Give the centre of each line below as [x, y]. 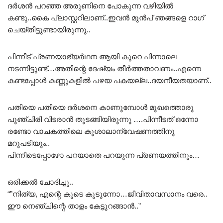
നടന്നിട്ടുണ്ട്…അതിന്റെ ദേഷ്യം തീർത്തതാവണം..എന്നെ [104, 68]
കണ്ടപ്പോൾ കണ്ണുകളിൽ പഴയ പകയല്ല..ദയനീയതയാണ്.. [110, 80]
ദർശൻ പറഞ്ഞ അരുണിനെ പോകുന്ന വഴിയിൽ [90, 5]
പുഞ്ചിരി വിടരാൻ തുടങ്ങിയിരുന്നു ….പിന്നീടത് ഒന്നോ [103, 119]
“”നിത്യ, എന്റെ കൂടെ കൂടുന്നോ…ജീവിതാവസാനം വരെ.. [108, 194]
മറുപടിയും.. [29, 143]
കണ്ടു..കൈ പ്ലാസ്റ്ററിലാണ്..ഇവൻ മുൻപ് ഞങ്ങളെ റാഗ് [106, 17]
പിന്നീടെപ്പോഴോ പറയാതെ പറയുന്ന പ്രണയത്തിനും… [104, 155]
